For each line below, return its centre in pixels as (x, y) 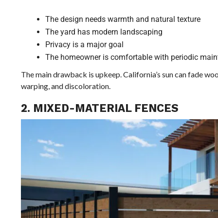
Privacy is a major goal (84, 44)
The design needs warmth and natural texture (123, 19)
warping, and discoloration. (65, 86)
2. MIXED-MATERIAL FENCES (100, 108)
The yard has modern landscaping (104, 32)
